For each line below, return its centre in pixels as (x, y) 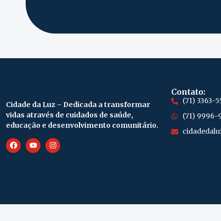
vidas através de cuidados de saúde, (70, 115)
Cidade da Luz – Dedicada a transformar (78, 105)
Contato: (188, 92)
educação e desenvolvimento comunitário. (82, 126)
